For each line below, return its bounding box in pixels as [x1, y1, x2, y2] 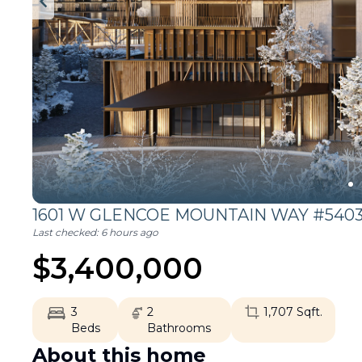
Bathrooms [147, 321, 212, 335]
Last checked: [32, 226, 101, 238]
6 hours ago [101, 226, 158, 238]
